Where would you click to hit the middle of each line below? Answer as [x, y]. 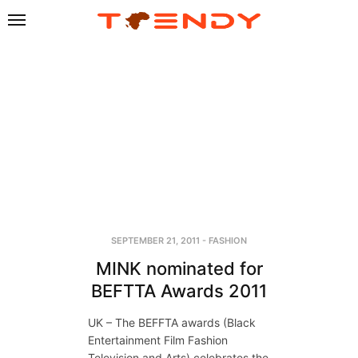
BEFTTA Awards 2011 [179, 290]
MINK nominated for [179, 268]
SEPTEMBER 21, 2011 [155, 240]
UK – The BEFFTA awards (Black [172, 322]
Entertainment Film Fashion [158, 340]
